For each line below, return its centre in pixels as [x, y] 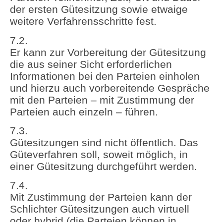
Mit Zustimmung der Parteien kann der [101, 197]
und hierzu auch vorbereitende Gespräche [110, 88]
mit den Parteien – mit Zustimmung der [102, 100]
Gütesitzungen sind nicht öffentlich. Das [104, 142]
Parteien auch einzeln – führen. [84, 111]
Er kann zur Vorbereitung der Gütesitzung [108, 52]
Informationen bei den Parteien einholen [105, 76]
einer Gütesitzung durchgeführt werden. [104, 166]
